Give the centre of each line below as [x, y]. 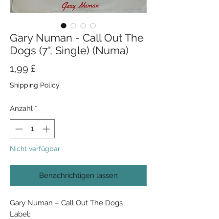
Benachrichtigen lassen [78, 175]
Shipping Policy [35, 85]
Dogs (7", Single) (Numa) [69, 50]
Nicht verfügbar [35, 148]
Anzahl [21, 109]
